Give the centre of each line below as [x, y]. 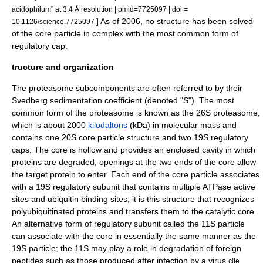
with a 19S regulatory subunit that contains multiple [107, 187]
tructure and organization [63, 67]
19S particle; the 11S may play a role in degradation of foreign [127, 248]
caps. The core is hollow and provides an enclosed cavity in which [134, 150]
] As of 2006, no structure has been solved [175, 21]
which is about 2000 [50, 125]
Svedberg [30, 100]
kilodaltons [108, 125]
